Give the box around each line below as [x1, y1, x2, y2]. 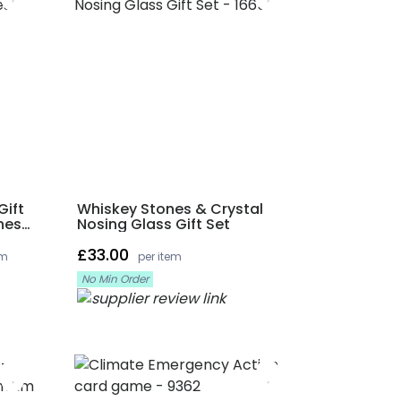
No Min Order [81, 271, 149, 286]
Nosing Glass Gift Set [76, 214, 230, 235]
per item [137, 249, 182, 264]
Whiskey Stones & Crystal [76, 199, 263, 219]
